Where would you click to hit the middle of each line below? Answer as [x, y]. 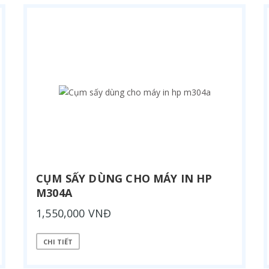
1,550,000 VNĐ [74, 213]
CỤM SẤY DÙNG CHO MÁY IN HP [124, 178]
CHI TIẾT [58, 241]
